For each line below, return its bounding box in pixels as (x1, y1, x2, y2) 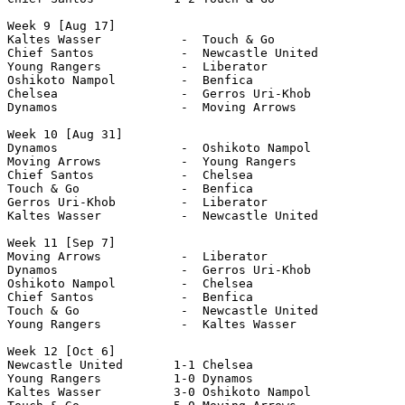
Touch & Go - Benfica (7, 181, 260, 195)
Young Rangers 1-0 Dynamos (7, 371, 253, 385)
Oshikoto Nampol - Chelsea (7, 276, 260, 290)
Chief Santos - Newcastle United (7, 45, 325, 60)
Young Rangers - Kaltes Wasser (7, 316, 297, 331)
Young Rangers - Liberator (7, 59, 275, 73)
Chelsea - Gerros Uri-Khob (7, 86, 311, 100)
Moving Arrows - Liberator (7, 249, 275, 263)
